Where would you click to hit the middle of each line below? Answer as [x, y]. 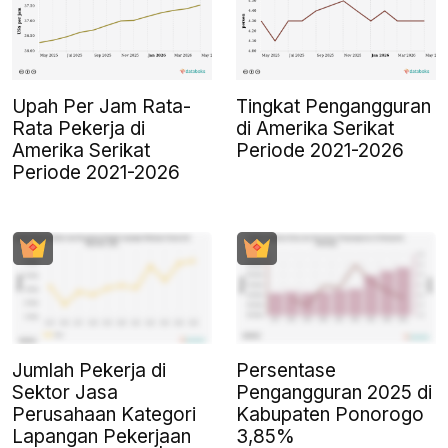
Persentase [286, 371]
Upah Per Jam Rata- [101, 107]
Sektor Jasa [65, 393]
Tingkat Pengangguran [333, 107]
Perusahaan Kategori [104, 415]
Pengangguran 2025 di [334, 393]
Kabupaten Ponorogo [330, 415]
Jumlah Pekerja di [89, 371]
